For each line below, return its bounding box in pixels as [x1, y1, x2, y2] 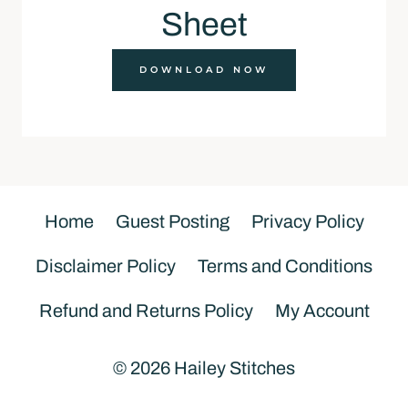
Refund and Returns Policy [38, 301, 253, 321]
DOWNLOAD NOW [139, 64, 269, 76]
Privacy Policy [250, 211, 364, 231]
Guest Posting [115, 211, 229, 231]
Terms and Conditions [198, 256, 372, 276]
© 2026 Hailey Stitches [113, 358, 295, 378]
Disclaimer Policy [36, 256, 176, 276]
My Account [274, 301, 370, 321]
